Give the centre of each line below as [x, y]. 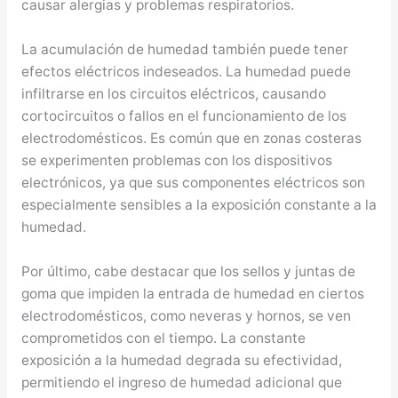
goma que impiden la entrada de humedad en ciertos [192, 293]
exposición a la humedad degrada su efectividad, [181, 360]
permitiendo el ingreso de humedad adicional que [181, 382]
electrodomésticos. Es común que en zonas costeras [191, 139]
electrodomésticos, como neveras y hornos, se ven [186, 315]
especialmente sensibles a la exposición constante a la [199, 205]
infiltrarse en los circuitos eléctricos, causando [173, 94]
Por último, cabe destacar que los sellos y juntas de [188, 271]
